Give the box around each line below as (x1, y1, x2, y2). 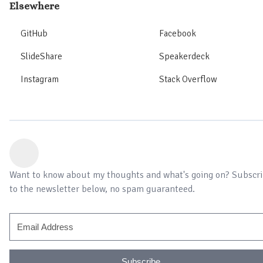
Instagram (21, 74, 59, 85)
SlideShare (21, 51, 62, 62)
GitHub (21, 28, 48, 39)
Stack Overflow (159, 74, 217, 85)
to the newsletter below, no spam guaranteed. (9, 183, 195, 195)
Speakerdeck (159, 51, 210, 62)
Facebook (159, 28, 196, 39)
